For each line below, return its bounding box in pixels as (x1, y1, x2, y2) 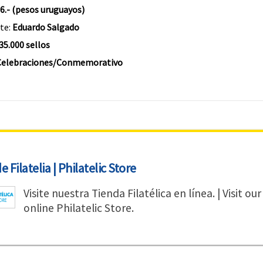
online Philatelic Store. (23, 201, 134, 215)
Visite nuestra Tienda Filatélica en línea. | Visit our (23, 186, 261, 200)
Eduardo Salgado (12, 21, 79, 33)
